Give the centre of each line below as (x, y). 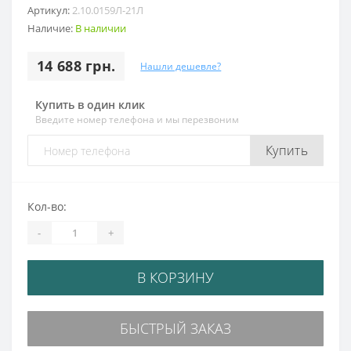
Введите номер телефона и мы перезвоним (137, 120)
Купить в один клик (90, 105)
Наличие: (51, 29)
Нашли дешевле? (181, 66)
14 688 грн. (76, 66)
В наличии (101, 29)
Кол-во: (47, 207)
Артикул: (50, 11)
